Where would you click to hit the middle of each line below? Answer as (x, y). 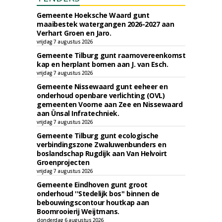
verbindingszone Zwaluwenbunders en (101, 144)
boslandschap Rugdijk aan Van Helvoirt (102, 153)
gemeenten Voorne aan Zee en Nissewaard (110, 104)
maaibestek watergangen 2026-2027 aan (105, 24)
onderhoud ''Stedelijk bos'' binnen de (98, 194)
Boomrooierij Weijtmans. (78, 211)
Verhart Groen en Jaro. (74, 33)
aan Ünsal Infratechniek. (78, 113)
